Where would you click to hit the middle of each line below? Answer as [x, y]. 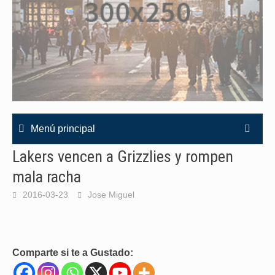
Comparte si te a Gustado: [73, 253]
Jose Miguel [111, 195]
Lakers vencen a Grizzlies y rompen [123, 157]
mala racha [47, 177]
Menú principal [63, 129]
